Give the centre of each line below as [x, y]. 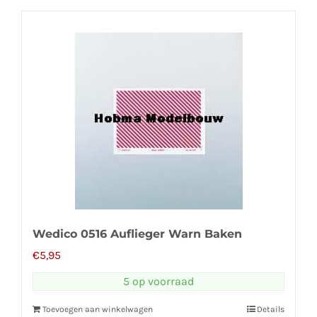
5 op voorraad [158, 281]
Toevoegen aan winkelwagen [98, 309]
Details [271, 309]
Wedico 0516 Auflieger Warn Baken [137, 234]
